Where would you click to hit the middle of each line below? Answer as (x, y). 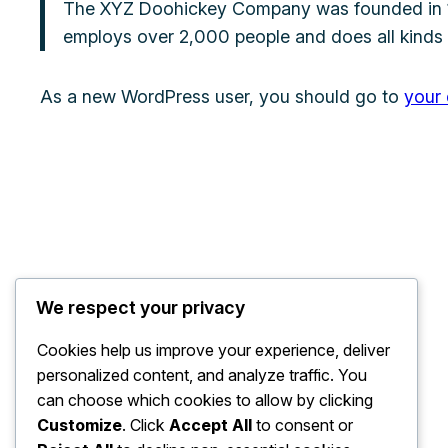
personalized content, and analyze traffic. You (202, 375)
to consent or (302, 425)
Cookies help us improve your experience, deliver (213, 350)
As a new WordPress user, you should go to (222, 96)
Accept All (210, 425)
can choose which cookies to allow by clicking (205, 400)
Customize (79, 425)
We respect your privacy (140, 308)
